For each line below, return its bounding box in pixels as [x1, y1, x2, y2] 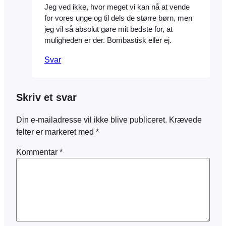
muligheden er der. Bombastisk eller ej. [44, 36, 172, 45]
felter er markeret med [16, 127, 96, 136]
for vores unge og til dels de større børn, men [44, 14, 192, 23]
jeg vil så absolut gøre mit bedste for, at [44, 25, 173, 34]
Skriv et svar [16, 92, 77, 103]
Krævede [169, 115, 202, 124]
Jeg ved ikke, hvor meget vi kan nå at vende [44, 3, 190, 12]
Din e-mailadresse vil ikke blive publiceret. [16, 115, 167, 124]
